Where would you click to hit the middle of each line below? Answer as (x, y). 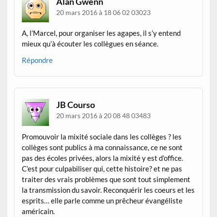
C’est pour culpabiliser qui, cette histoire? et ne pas (102, 168)
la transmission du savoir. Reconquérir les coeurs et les (108, 190)
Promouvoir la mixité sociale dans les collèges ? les (102, 136)
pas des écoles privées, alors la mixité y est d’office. (103, 158)
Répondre (38, 60)
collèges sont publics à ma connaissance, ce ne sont (102, 147)
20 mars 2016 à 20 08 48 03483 (104, 116)
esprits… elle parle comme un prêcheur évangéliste (102, 200)
